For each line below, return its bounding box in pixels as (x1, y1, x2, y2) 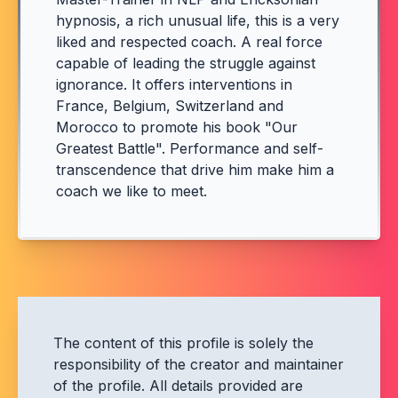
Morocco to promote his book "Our (56, 118, 298, 136)
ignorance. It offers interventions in (56, 76, 292, 93)
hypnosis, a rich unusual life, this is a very (56, 12, 339, 29)
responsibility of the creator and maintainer (53, 355, 344, 373)
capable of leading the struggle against (56, 54, 315, 72)
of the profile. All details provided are (53, 377, 303, 394)
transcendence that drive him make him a (56, 161, 334, 179)
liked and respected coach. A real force (56, 33, 322, 51)
